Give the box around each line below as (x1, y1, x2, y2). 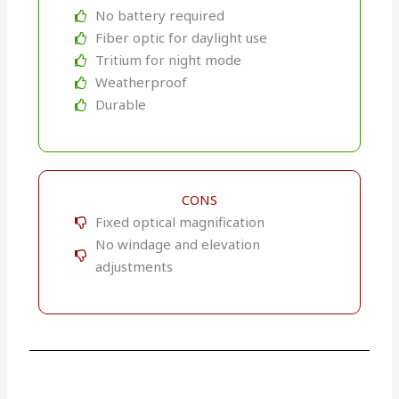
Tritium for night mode (94, 51, 241, 69)
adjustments (94, 257, 173, 276)
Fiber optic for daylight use (94, 28, 267, 47)
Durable (94, 95, 146, 114)
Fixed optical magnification (94, 213, 265, 232)
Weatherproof (94, 73, 187, 92)
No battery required (94, 6, 224, 25)
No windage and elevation (94, 235, 260, 254)
